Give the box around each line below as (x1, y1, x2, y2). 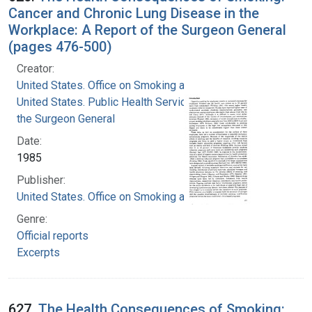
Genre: (17, 212, 47, 226)
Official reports (17, 228, 88, 242)
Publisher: (17, 173, 65, 187)
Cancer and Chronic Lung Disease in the (8, 4, 259, 22)
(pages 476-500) (8, 38, 112, 55)
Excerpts (17, 245, 60, 259)
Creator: (17, 61, 54, 75)
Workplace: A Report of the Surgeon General (8, 21, 286, 38)
